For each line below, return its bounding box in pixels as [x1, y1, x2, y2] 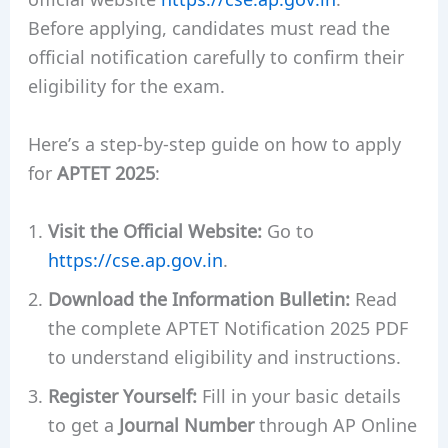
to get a [47, 410, 119, 437]
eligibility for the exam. [27, 72, 225, 99]
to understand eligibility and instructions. [47, 342, 401, 369]
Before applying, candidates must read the [27, 14, 390, 41]
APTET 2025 [56, 158, 155, 185]
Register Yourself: [47, 381, 197, 408]
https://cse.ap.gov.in [47, 245, 223, 272]
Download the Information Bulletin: [47, 284, 350, 311]
